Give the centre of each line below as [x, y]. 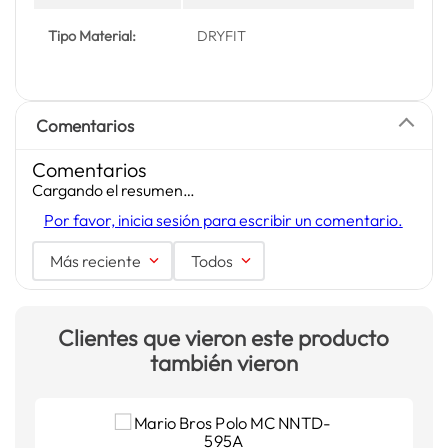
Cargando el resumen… [113, 189]
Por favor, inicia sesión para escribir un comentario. [223, 219]
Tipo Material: [92, 35]
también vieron [223, 362]
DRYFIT [222, 35]
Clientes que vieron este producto [224, 337]
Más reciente [95, 260]
